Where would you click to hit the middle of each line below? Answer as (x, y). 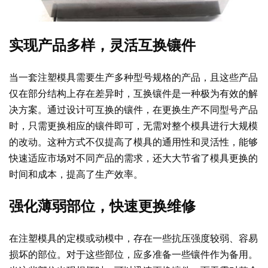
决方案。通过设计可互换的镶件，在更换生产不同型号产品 (133, 109)
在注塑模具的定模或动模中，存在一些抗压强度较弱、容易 (133, 238)
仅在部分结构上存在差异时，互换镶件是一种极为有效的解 (133, 93)
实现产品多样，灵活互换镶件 (102, 45)
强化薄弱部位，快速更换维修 (102, 206)
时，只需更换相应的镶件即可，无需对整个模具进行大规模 (133, 125)
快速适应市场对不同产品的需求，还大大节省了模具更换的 (133, 158)
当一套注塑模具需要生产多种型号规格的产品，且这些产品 (133, 77)
